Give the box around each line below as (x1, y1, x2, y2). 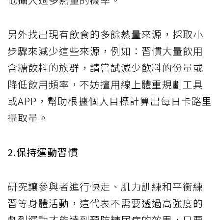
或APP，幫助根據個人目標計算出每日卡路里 (7, 93, 212, 108)
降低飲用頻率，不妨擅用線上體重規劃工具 (7, 77, 203, 91)
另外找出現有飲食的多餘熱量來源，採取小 (7, 27, 203, 41)
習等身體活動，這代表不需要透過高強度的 (7, 195, 203, 210)
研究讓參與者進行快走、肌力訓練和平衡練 (7, 179, 203, 193)
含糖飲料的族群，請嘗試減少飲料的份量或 (7, 60, 203, 75)
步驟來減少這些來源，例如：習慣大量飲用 (7, 43, 203, 58)
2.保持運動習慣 (7, 144, 78, 159)
